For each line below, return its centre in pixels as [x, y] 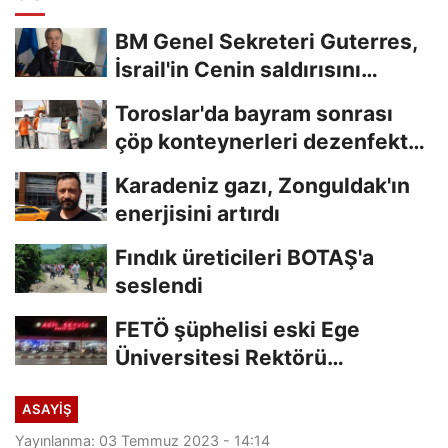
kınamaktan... [183, 97]
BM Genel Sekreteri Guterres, [266, 41]
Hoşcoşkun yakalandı [224, 385]
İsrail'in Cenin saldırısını [238, 69]
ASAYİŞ [46, 408]
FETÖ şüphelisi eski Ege [237, 329]
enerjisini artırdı [197, 213]
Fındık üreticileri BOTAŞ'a [244, 257]
